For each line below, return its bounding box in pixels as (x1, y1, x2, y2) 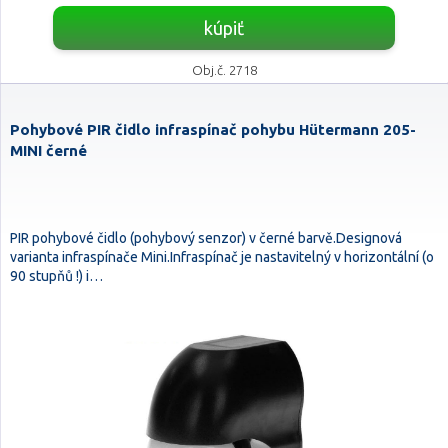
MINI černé (10, 142, 87, 159)
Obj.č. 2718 (191, 63, 257, 77)
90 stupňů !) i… (10, 268, 103, 284)
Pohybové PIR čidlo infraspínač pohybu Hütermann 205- (10, 121, 416, 138)
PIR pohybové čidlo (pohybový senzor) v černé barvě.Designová (10, 230, 402, 246)
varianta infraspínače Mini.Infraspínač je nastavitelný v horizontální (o (10, 249, 434, 265)
